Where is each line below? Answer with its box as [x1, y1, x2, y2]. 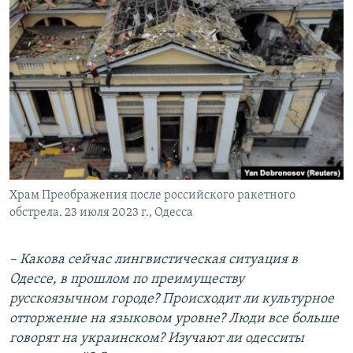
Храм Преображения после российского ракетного [9, 189, 295, 203]
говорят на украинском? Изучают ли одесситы [9, 331, 304, 347]
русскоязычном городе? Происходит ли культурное [9, 292, 334, 307]
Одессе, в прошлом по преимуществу [9, 272, 244, 288]
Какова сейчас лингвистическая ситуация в [20, 252, 298, 268]
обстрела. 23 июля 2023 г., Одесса [9, 206, 193, 220]
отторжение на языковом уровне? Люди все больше [9, 311, 339, 327]
